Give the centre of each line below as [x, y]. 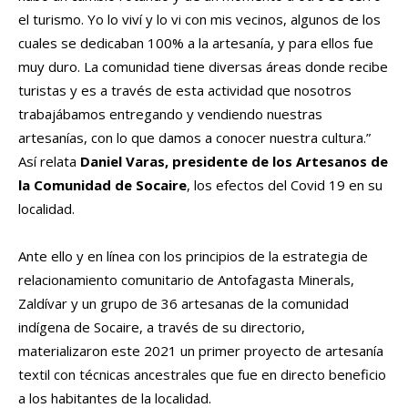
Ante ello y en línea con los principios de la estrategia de [193, 255]
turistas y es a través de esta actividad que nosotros [185, 90]
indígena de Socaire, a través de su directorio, [162, 326]
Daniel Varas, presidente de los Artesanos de [234, 161]
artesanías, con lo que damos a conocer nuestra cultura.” [194, 137]
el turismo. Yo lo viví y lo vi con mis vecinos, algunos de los [199, 19]
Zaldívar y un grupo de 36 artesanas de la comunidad [184, 303]
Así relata [49, 161]
